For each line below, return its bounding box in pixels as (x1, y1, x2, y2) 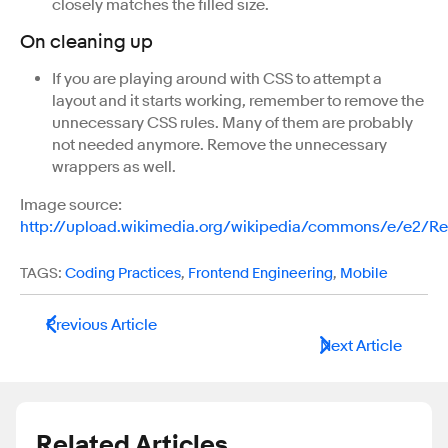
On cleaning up (20, 30, 153, 53)
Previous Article (46, 314, 157, 335)
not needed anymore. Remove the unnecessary (52, 134, 387, 155)
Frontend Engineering (188, 263, 333, 283)
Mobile (340, 263, 388, 283)
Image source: (20, 194, 125, 215)
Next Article (320, 335, 402, 356)
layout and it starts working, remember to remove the (52, 90, 424, 111)
